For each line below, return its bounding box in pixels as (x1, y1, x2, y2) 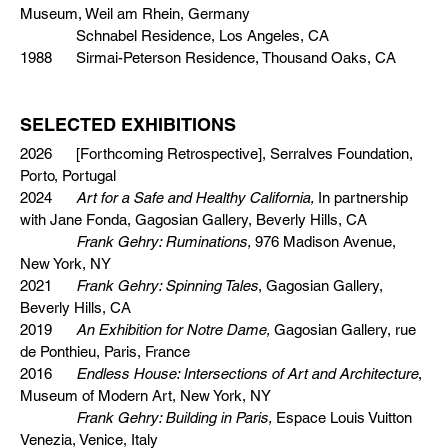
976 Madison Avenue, (251, 233, 396, 250)
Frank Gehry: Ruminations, (76, 233, 251, 250)
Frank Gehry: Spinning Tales (76, 277, 258, 294)
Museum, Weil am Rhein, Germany (20, 5, 250, 22)
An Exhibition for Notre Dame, (76, 321, 270, 338)
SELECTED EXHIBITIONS (20, 114, 236, 135)
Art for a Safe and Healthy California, (76, 189, 314, 206)
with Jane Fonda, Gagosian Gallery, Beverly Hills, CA (20, 211, 367, 228)
